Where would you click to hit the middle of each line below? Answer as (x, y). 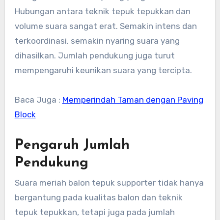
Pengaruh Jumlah (72, 146)
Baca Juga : (38, 100)
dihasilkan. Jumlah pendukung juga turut (95, 56)
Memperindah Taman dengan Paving (133, 100)
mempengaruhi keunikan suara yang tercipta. (103, 70)
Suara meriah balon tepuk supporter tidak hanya (109, 182)
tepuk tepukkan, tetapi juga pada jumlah (95, 212)
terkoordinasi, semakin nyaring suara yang (97, 41)
